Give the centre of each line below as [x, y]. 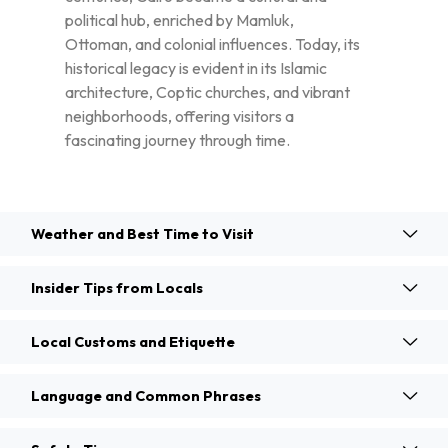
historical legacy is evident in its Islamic [196, 68]
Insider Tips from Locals [117, 288]
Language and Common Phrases [146, 396]
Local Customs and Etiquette [133, 342]
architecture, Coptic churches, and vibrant [207, 92]
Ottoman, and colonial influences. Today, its [212, 44]
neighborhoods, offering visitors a [179, 116]
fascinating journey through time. [177, 140]
